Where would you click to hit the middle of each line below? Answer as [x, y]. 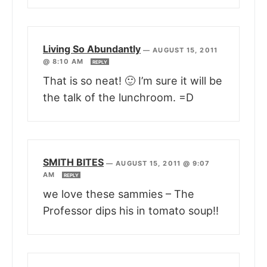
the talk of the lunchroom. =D [118, 98]
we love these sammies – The [119, 194]
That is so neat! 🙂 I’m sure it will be [133, 81]
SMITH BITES [73, 162]
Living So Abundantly [92, 49]
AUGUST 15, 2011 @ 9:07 [163, 164]
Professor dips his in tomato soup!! [131, 211]
